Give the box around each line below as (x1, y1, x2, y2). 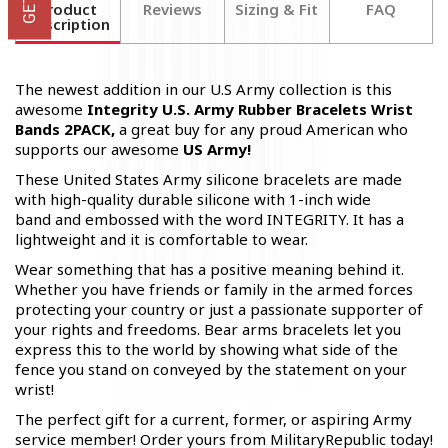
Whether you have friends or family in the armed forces (15, 279, 413, 299)
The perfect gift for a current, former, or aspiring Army (15, 409, 412, 429)
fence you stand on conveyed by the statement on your (15, 359, 407, 379)
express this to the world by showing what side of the (15, 339, 398, 359)
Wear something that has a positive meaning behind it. (15, 259, 404, 279)
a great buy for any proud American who (119, 119, 408, 139)
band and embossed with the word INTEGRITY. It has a (15, 209, 404, 229)
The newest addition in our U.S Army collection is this (15, 79, 392, 99)
